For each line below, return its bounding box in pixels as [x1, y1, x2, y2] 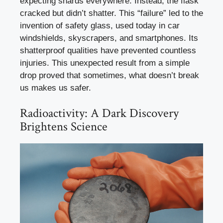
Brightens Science [20, 118, 108, 135]
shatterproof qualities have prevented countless [20, 45, 196, 55]
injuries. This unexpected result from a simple [20, 58, 190, 68]
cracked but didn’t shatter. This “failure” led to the [20, 8, 203, 18]
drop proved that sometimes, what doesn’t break [20, 70, 199, 80]
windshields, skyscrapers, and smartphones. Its [20, 33, 198, 43]
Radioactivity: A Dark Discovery [20, 105, 179, 122]
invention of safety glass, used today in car [20, 20, 180, 30]
